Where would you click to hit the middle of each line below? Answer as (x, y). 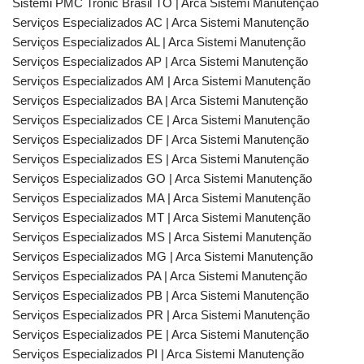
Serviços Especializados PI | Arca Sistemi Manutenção (158, 354)
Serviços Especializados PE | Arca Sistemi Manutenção (160, 334)
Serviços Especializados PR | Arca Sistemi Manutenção (161, 315)
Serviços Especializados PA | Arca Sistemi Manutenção (160, 276)
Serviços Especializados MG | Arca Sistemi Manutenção (162, 256)
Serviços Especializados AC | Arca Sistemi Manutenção (160, 22)
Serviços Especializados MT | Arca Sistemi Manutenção (161, 217)
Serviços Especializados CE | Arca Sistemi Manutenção (161, 120)
